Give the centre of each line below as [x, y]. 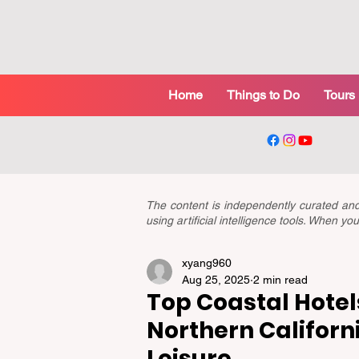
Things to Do [263, 95]
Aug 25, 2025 [216, 279]
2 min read [280, 279]
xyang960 [207, 262]
